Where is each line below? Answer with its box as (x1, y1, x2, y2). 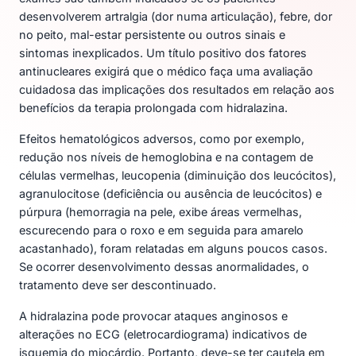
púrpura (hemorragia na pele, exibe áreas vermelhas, (19, 204, 302, 219)
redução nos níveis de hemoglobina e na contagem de (19, 149, 313, 164)
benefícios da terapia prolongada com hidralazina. (19, 100, 288, 114)
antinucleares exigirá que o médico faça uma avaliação (19, 64, 313, 78)
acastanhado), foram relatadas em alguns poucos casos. (19, 241, 327, 255)
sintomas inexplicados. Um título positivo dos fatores (19, 45, 307, 60)
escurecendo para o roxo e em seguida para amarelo (19, 222, 304, 237)
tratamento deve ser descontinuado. (19, 277, 216, 292)
